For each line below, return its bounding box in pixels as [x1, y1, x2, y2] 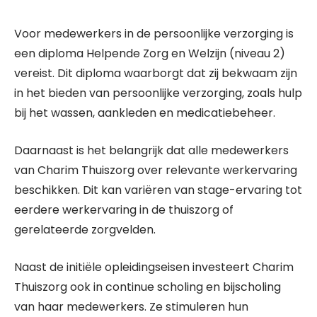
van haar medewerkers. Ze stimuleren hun [14, 299, 248, 315]
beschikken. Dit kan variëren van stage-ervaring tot [14, 182, 302, 198]
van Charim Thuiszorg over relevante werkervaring [14, 162, 297, 178]
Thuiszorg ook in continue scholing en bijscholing [14, 279, 281, 295]
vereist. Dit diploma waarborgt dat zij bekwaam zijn [14, 65, 297, 81]
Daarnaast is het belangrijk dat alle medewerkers [14, 142, 289, 158]
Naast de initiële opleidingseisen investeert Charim [14, 259, 294, 275]
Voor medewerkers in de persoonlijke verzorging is [14, 25, 294, 42]
